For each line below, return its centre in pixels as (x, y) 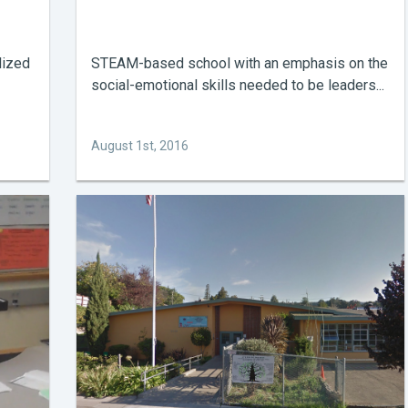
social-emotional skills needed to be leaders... (238, 85)
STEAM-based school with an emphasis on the (240, 63)
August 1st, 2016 (140, 146)
